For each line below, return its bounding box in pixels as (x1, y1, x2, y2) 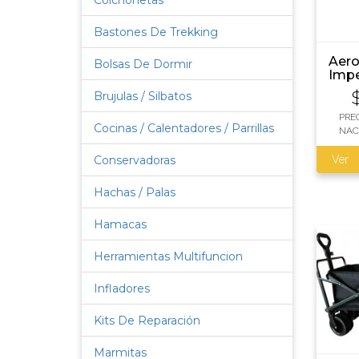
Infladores (94, 281, 150, 296)
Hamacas (94, 217, 147, 232)
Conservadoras (94, 153, 175, 167)
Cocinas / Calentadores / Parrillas (94, 121, 274, 135)
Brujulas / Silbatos (94, 89, 192, 103)
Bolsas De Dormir (94, 57, 192, 71)
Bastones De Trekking (94, 25, 218, 39)
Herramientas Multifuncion (94, 249, 243, 264)
